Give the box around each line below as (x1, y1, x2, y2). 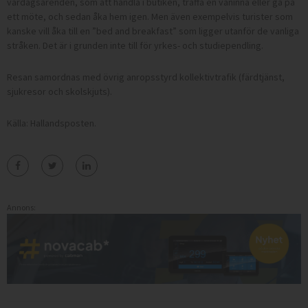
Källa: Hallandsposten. (7, 117, 96, 130)
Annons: (7, 202, 36, 213)
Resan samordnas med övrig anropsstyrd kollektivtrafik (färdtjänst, (7, 71, 285, 84)
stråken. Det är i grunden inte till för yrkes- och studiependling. (7, 39, 263, 52)
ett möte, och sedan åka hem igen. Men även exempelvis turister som (7, 10, 293, 23)
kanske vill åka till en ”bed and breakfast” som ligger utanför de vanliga (7, 25, 299, 38)
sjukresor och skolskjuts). (7, 85, 112, 98)
